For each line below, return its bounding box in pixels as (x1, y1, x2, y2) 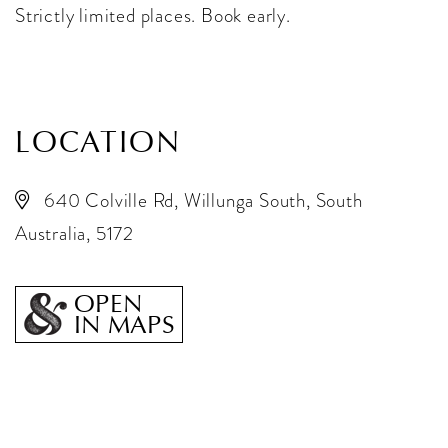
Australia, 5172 (15, 220, 135, 248)
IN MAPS (74, 310, 175, 341)
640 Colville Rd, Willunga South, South (44, 187, 363, 215)
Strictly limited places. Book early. (15, 2, 291, 30)
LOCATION (15, 124, 181, 161)
